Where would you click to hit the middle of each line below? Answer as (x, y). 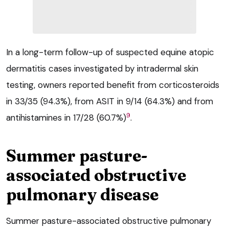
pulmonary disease (82, 195)
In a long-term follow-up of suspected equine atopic (110, 52)
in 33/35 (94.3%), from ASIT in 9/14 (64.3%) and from (110, 101)
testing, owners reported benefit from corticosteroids (113, 85)
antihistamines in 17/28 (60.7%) (66, 118)
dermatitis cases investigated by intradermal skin (102, 69)
